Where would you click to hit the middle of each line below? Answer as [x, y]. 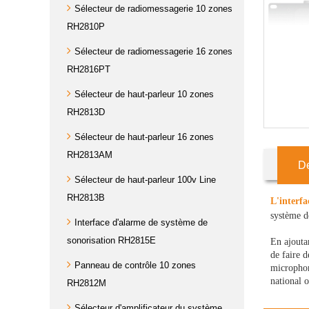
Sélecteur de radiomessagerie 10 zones [153, 9]
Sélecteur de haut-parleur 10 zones [144, 94]
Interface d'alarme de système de [141, 222]
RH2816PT [89, 69]
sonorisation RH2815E [111, 240]
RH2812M [87, 283]
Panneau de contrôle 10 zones [135, 265]
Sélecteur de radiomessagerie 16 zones [153, 51]
